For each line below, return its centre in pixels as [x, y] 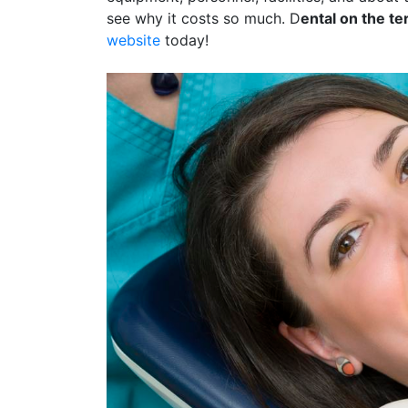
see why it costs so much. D [204, 18]
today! [184, 40]
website [133, 40]
